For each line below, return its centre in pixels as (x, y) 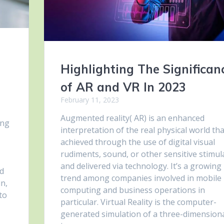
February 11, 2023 (89, 100)
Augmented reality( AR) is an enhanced (132, 118)
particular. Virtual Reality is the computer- (138, 202)
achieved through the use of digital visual (137, 142)
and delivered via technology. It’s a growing (141, 166)
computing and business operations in (132, 190)
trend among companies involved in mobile (141, 178)
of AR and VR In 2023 (123, 87)
